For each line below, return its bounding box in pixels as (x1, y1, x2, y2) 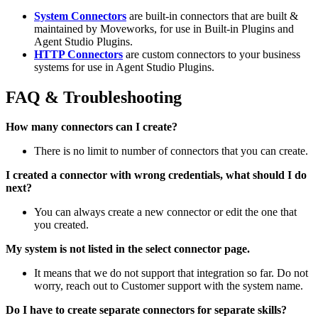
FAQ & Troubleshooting (6, 87, 182, 106)
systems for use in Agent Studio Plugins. (34, 60, 214, 73)
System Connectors (34, 9, 126, 22)
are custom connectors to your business (123, 48, 300, 60)
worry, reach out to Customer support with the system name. (34, 280, 303, 292)
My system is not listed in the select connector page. (6, 243, 250, 256)
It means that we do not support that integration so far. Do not (34, 267, 308, 280)
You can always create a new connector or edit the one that (34, 206, 297, 219)
